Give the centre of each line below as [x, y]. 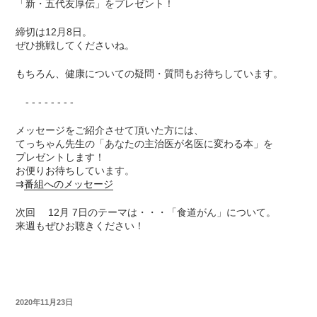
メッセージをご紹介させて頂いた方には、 [110, 131]
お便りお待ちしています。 [75, 171]
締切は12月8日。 [54, 32]
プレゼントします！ [60, 157]
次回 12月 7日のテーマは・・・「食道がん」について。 [146, 213]
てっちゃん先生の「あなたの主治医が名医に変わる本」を [145, 144]
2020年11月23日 [45, 302]
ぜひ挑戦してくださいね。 [75, 46]
